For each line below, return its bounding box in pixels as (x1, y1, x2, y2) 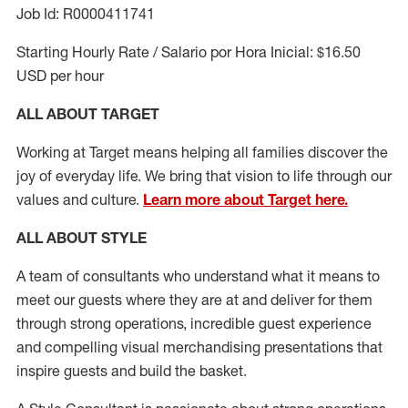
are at (201, 291, 239, 309)
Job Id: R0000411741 (16, 5, 155, 23)
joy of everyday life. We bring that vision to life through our (16, 167, 392, 185)
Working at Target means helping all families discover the (16, 143, 388, 161)
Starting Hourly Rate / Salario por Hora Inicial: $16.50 (16, 43, 361, 61)
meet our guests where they (16, 291, 201, 309)
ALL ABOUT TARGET (16, 105, 159, 123)
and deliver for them (239, 291, 372, 309)
